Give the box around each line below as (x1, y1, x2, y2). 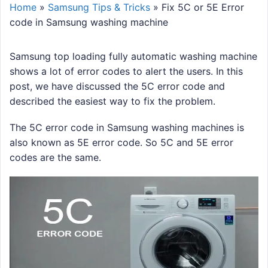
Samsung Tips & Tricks (48, 1, 150, 14)
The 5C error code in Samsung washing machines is (10, 121, 244, 134)
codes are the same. (10, 151, 101, 164)
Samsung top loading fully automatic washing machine (10, 50, 257, 63)
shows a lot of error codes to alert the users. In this (10, 65, 243, 78)
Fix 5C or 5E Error (162, 1, 244, 14)
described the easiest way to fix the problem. (10, 95, 215, 108)
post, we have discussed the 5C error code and (10, 80, 225, 93)
